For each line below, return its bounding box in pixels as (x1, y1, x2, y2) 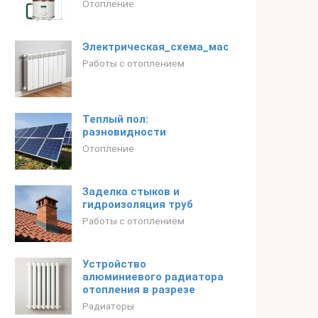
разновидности (82, 126, 166, 138)
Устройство (82, 258, 146, 270)
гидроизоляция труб (82, 198, 193, 211)
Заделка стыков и (82, 185, 180, 198)
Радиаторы (82, 300, 134, 312)
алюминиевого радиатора (82, 270, 224, 283)
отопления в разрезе (82, 283, 195, 296)
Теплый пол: (82, 113, 148, 126)
